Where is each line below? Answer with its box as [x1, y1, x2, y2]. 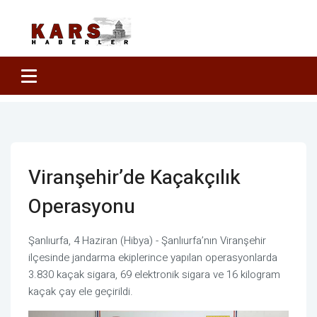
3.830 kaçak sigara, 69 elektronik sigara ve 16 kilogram [28, 267, 280, 282]
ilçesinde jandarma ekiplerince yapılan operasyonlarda [28, 250, 277, 265]
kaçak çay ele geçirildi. [28, 284, 133, 299]
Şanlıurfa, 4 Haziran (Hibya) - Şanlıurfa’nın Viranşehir [28, 233, 266, 248]
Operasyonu [28, 192, 135, 221]
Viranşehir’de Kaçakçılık [28, 163, 241, 192]
